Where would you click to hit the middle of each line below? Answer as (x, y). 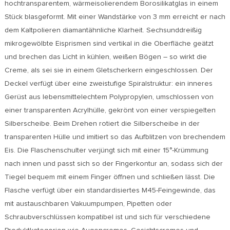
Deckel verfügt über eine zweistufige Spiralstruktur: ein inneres (108, 84)
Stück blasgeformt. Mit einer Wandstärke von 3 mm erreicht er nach (115, 17)
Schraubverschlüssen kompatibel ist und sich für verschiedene (107, 217)
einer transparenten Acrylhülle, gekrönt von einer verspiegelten (110, 111)
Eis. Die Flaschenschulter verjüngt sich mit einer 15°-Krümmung (106, 151)
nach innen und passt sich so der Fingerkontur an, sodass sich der (113, 164)
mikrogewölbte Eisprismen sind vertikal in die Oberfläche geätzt (109, 44)
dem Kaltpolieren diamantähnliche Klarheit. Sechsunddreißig (103, 31)
